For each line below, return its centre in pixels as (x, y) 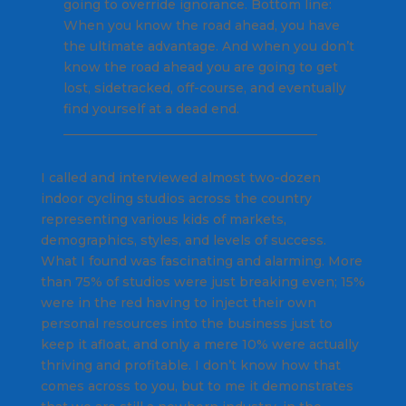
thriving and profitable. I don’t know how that (190, 366)
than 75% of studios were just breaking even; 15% (203, 282)
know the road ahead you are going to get (200, 68)
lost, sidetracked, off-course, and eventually (204, 88)
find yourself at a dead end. (151, 109)
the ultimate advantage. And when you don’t (208, 47)
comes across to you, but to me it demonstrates (197, 387)
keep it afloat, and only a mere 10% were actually (199, 345)
